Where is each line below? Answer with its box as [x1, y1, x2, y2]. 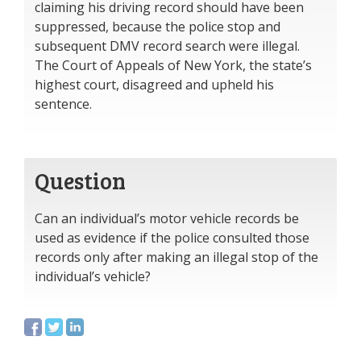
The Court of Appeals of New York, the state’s [35, 56, 312, 74]
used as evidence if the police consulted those [35, 229, 309, 247]
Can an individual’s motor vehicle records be [35, 210, 299, 227]
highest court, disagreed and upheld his [35, 76, 274, 93]
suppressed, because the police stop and [35, 18, 280, 35]
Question [35, 165, 126, 196]
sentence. [35, 95, 92, 113]
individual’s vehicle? [35, 268, 151, 285]
